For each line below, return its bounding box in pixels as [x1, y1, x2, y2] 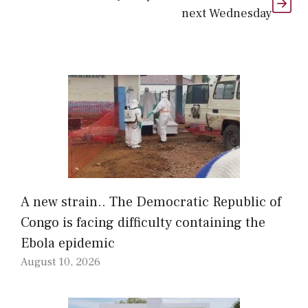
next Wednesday [181, 5, 272, 21]
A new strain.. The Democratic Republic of [21, 192, 281, 211]
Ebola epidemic [21, 234, 115, 252]
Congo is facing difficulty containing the [21, 213, 265, 232]
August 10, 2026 [21, 254, 100, 269]
